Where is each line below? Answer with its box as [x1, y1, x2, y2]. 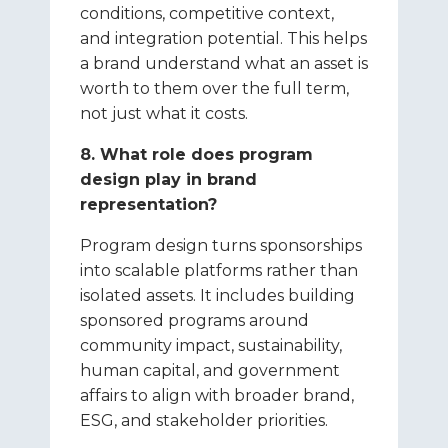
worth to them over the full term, [80, 79, 349, 98]
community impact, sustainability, [80, 336, 342, 355]
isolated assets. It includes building [80, 286, 355, 305]
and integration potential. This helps [80, 29, 367, 48]
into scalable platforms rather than [80, 261, 358, 280]
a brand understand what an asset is [80, 54, 368, 73]
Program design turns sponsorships [80, 236, 362, 255]
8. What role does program [80, 145, 313, 164]
